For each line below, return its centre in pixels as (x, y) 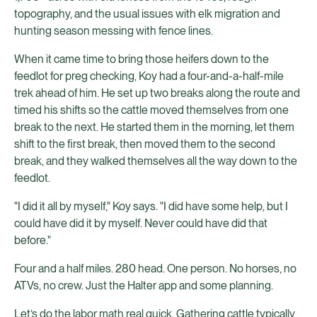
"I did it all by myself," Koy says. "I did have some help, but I (151, 206)
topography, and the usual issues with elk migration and (147, 14)
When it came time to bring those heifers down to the (142, 59)
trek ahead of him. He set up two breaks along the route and (157, 93)
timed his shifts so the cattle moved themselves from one (151, 110)
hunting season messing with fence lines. (114, 31)
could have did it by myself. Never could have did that (141, 223)
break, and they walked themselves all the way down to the (156, 161)
